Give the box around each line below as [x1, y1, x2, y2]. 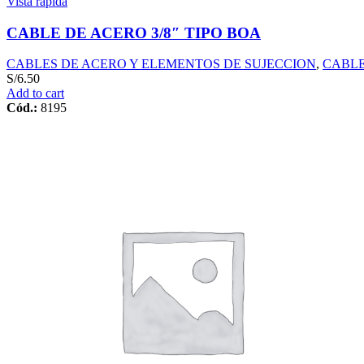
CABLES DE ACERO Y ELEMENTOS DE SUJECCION [6, 57, 316, 71]
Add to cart [6, 86, 64, 101]
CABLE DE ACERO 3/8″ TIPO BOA [6, 24, 261, 41]
